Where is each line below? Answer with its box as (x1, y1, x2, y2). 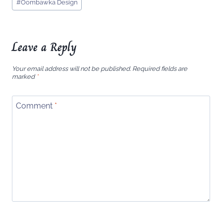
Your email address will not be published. (12, 65, 131, 72)
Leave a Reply (12, 38, 77, 56)
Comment (16, 101, 55, 111)
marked (12, 73, 36, 80)
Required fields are (132, 65, 187, 72)
